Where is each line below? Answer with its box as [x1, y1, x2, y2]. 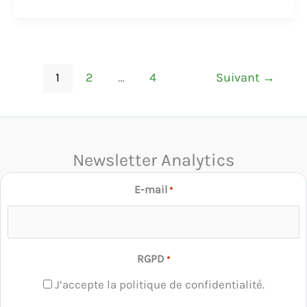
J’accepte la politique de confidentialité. [54, 277, 265, 291]
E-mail [134, 182, 167, 196]
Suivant [215, 69, 262, 85]
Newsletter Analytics [73, 149, 234, 170]
